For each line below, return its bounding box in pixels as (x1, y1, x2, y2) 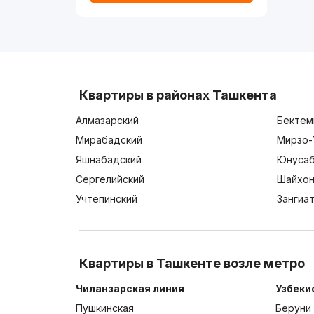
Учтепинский (76, 193, 138, 205)
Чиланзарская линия (76, 282, 185, 295)
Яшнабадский (76, 153, 142, 166)
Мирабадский (76, 134, 143, 146)
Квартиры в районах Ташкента (78, 88, 277, 103)
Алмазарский (76, 114, 139, 127)
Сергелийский (76, 173, 145, 186)
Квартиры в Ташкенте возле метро (78, 256, 305, 271)
